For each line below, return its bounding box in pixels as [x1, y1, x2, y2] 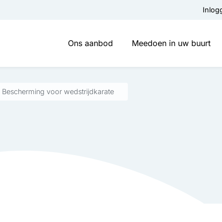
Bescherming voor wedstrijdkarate [1, 87, 114, 96]
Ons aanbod [67, 38, 113, 48]
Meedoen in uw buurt [132, 38, 211, 48]
